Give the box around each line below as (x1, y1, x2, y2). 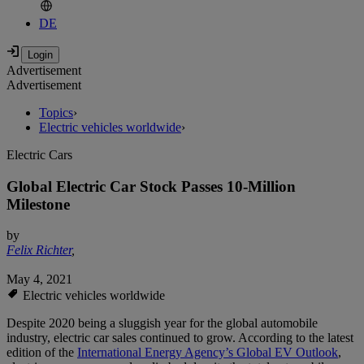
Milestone (6, 195, 70, 213)
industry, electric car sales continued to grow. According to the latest (6, 331, 353, 345)
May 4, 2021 (6, 272, 72, 287)
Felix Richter (6, 243, 71, 258)
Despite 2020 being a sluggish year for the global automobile (6, 316, 318, 331)
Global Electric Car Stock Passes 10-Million (6, 177, 296, 195)
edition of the (6, 345, 77, 360)
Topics (39, 106, 73, 120)
